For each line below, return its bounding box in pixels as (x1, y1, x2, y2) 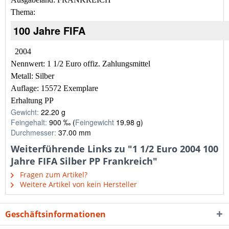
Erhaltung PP (11, 96, 54, 105)
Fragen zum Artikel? (18, 170, 87, 179)
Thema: (11, 8, 37, 16)
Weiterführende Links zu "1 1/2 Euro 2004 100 (11, 143, 218, 155)
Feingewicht (75, 117, 116, 127)
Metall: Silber (11, 72, 54, 80)
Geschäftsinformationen (5, 209, 106, 220)
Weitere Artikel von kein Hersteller (18, 179, 137, 189)
